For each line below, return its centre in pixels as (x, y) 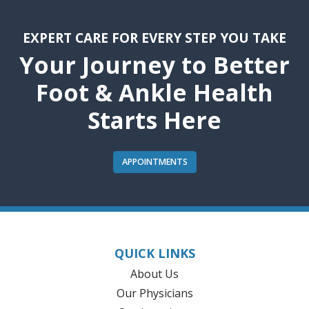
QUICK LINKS (154, 253)
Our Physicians (154, 293)
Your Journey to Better (154, 65)
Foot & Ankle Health (154, 93)
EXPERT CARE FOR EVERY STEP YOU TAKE (154, 38)
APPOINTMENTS (154, 162)
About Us (154, 274)
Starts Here (154, 120)
